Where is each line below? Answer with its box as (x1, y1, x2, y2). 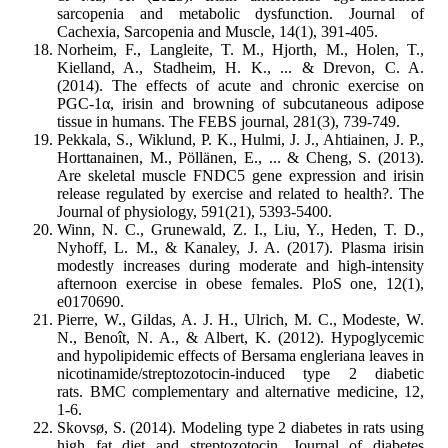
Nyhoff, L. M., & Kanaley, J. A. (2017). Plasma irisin (57, 239, 424, 257)
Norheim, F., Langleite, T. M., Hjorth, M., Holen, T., (57, 41, 424, 59)
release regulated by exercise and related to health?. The (57, 185, 424, 203)
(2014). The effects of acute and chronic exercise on (57, 77, 424, 95)
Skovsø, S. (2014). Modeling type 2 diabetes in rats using (57, 419, 424, 437)
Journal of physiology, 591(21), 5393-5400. (57, 203, 332, 221)
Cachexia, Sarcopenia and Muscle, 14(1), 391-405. (57, 23, 378, 41)
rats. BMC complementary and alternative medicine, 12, (57, 383, 424, 401)
